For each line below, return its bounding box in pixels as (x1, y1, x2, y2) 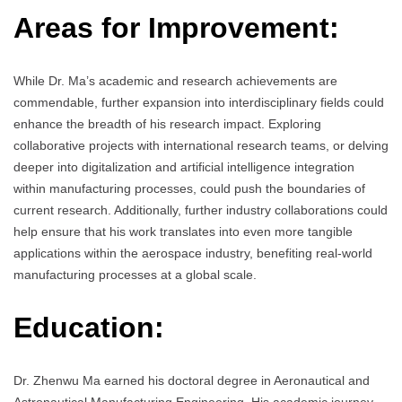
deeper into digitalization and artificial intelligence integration (13, 160, 354, 175)
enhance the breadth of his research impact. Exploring (13, 117, 321, 132)
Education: (13, 310, 164, 344)
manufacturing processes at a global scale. (13, 267, 257, 283)
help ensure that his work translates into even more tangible (13, 224, 353, 240)
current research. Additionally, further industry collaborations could (13, 203, 388, 218)
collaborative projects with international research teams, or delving (13, 138, 389, 153)
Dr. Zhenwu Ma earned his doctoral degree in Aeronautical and (13, 373, 370, 389)
